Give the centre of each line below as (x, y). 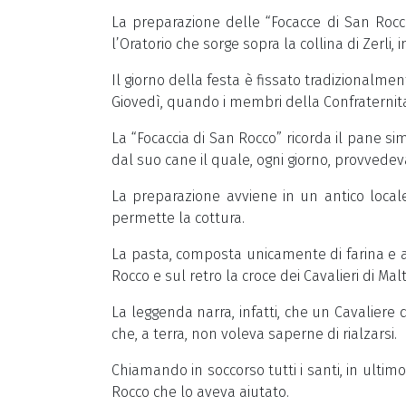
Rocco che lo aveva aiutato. (200, 392)
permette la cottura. (178, 218)
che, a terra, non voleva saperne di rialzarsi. (254, 334)
